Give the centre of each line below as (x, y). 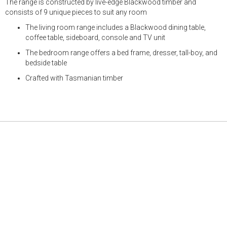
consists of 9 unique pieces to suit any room (76, 12)
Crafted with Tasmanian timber (74, 78)
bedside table (46, 63)
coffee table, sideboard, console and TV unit (95, 37)
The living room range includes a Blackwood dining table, (116, 27)
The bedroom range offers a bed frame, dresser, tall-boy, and (121, 53)
